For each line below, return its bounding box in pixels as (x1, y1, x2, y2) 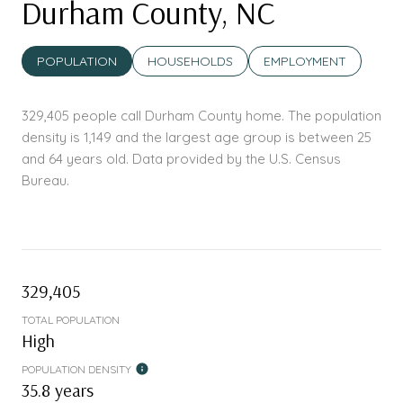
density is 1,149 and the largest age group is (22, 129, 299, 147)
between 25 (299, 129, 372, 147)
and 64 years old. (22, 150, 129, 168)
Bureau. (22, 172, 69, 190)
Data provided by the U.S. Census (129, 150, 341, 168)
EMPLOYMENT (264, 53, 346, 70)
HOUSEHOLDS (148, 53, 233, 70)
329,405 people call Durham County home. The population (22, 107, 381, 125)
